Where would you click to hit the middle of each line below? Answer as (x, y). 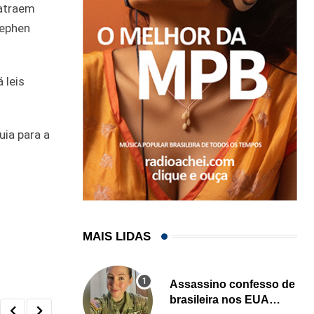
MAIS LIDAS (117, 236)
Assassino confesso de (232, 284)
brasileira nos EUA (219, 299)
